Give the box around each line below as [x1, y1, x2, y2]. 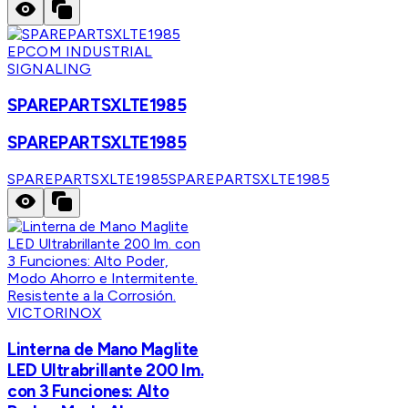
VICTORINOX [7, 304, 102, 322]
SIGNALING [7, 59, 92, 77]
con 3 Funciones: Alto [7, 380, 169, 402]
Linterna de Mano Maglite [7, 338, 199, 360]
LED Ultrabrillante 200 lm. [7, 359, 204, 381]
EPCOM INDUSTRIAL [7, 42, 153, 60]
